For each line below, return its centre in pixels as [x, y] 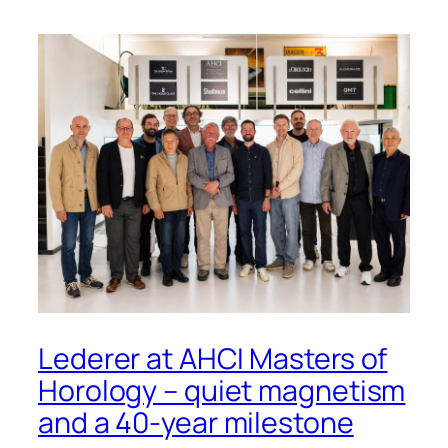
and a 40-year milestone [196, 422]
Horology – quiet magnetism [222, 390]
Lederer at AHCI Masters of [213, 358]
